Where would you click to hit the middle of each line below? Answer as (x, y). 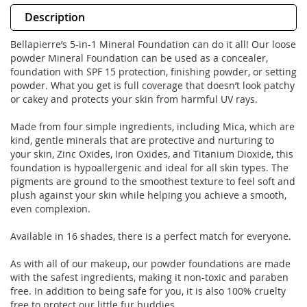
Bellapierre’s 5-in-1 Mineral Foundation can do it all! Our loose (153, 45)
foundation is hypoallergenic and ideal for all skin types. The (149, 168)
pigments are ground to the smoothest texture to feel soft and (153, 182)
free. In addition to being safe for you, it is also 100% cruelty (148, 291)
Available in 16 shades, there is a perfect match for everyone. (151, 236)
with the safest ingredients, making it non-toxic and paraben (149, 278)
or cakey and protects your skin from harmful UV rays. (134, 99)
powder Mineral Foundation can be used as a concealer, (139, 58)
